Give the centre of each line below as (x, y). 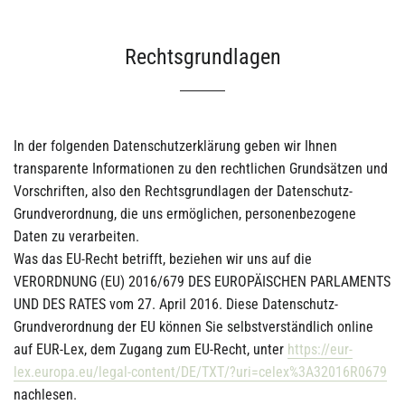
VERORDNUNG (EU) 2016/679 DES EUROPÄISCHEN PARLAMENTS (202, 282)
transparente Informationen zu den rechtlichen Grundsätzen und (201, 169)
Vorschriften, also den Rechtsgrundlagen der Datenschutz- (183, 191)
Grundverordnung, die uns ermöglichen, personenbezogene (185, 214)
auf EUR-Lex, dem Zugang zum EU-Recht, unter (151, 349)
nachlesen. (45, 395)
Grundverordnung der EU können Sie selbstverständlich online (193, 327)
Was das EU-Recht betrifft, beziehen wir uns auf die (163, 259)
